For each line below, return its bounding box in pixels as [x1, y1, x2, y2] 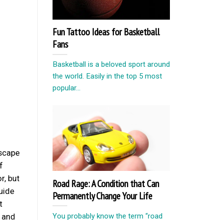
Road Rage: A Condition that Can [53, 177, 159, 190]
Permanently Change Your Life [53, 189, 152, 202]
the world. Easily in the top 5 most [53, 72, 162, 81]
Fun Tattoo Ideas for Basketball [53, 26, 160, 38]
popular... [53, 83, 81, 93]
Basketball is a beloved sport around [53, 60, 170, 69]
